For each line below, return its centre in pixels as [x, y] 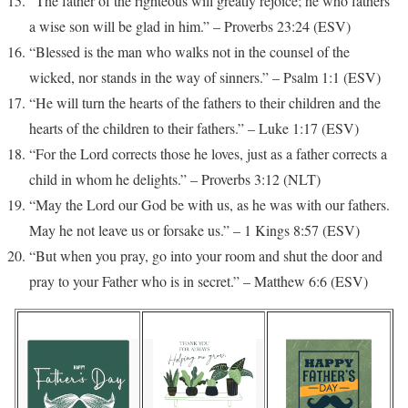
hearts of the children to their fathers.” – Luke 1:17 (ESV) [194, 128]
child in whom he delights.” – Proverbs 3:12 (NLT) [175, 179]
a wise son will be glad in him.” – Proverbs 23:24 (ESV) [190, 26]
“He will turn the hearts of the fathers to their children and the [205, 103]
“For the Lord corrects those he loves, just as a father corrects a [208, 154]
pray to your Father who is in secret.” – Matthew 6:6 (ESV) [199, 281]
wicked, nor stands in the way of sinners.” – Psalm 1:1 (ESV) [205, 77]
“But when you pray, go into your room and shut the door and [206, 256]
